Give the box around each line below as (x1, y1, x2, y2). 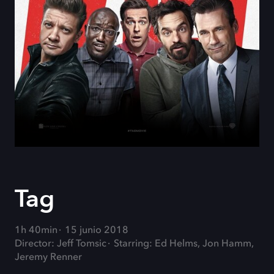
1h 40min (15, 226, 57, 235)
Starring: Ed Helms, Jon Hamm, (114, 239, 254, 249)
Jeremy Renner (15, 253, 82, 262)
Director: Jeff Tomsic (15, 239, 106, 249)
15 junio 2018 (65, 226, 128, 235)
